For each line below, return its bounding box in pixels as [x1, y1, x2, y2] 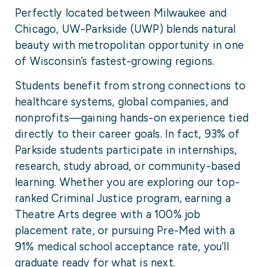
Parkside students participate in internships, [15, 144, 237, 157]
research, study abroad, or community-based [15, 160, 240, 173]
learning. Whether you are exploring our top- [15, 176, 240, 190]
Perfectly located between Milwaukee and [15, 7, 227, 20]
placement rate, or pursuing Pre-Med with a [15, 224, 235, 238]
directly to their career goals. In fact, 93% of [15, 128, 240, 141]
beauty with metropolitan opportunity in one [15, 39, 244, 52]
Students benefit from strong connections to [15, 79, 246, 93]
